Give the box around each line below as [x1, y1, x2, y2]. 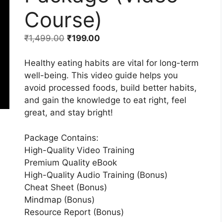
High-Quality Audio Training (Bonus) [24, 169, 167, 180]
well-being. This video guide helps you [24, 70, 178, 81]
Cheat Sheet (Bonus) [24, 182, 107, 192]
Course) [24, 6, 102, 32]
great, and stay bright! [24, 108, 113, 118]
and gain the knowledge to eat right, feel [24, 95, 186, 106]
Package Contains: [24, 132, 99, 143]
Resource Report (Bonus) [24, 207, 124, 217]
